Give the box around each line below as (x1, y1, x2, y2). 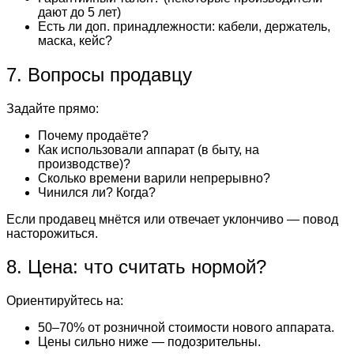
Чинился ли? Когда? (38, 185, 156, 199)
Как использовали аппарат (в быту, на (38, 142, 259, 156)
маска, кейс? (38, 33, 112, 47)
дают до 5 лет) (38, 5, 121, 19)
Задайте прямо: (6, 101, 99, 115)
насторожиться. (6, 226, 98, 240)
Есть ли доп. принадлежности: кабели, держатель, (38, 19, 330, 33)
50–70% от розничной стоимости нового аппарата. (38, 321, 334, 335)
